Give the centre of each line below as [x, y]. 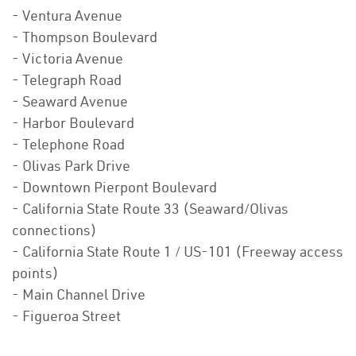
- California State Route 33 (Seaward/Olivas [150, 209]
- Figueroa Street [66, 316]
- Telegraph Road [67, 80]
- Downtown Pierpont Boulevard [114, 188]
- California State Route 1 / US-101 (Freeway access [178, 252]
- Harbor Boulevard [73, 123]
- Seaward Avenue [70, 102]
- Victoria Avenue [68, 59]
